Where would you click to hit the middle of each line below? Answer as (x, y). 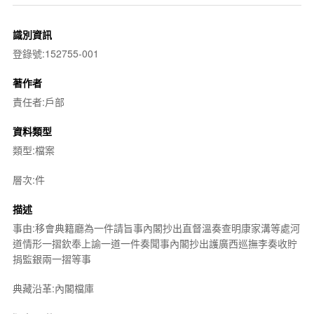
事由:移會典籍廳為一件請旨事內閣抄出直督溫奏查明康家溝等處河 (156, 227)
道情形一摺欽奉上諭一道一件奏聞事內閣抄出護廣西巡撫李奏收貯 (155, 243)
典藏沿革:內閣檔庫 (53, 288)
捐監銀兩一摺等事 (52, 258)
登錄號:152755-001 (55, 53)
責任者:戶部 (38, 101)
